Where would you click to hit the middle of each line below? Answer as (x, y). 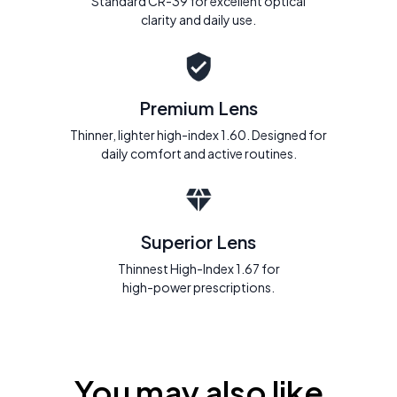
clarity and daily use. (198, 20)
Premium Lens (198, 108)
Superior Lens (198, 242)
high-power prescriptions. (198, 288)
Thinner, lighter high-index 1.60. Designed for (198, 135)
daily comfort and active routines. (198, 154)
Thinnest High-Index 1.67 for (198, 269)
